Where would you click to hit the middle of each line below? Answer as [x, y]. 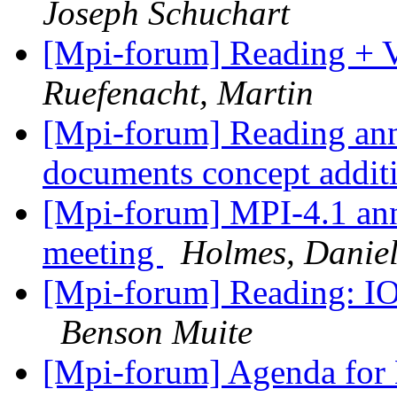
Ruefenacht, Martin [178, 93]
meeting [103, 253]
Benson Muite [156, 332]
